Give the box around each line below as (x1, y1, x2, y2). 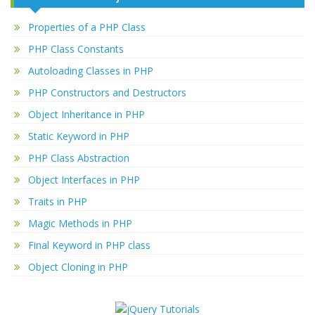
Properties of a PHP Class (28, 20, 146, 34)
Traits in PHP (28, 195, 87, 209)
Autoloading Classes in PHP (28, 64, 153, 78)
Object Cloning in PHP (28, 260, 128, 274)
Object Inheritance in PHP (28, 108, 145, 122)
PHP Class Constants (28, 42, 124, 56)
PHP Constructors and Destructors (28, 86, 186, 100)
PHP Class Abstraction (28, 151, 129, 165)
